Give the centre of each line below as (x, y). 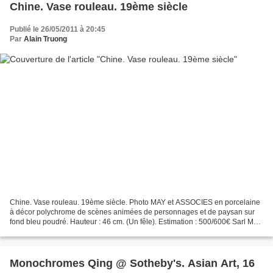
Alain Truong (45, 39)
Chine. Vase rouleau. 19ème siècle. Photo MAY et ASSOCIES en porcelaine (135, 202)
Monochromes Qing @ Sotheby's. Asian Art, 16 (132, 263)
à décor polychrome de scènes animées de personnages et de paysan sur (132, 212)
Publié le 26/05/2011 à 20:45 (58, 30)
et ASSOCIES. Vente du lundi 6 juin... (71, 231)
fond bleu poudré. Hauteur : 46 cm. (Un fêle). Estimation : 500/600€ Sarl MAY (136, 222)
